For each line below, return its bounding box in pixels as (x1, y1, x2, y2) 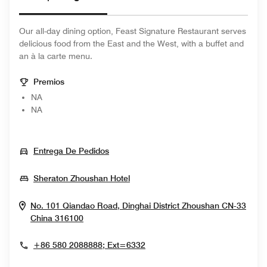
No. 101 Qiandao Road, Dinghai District (30, 201, 179, 210)
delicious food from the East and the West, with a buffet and (19, 39, 244, 48)
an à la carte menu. (19, 51, 92, 61)
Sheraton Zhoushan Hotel (33, 173, 130, 183)
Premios (33, 77, 64, 86)
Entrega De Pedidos (33, 146, 109, 156)
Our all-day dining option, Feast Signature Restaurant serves (19, 26, 246, 36)
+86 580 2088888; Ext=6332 (33, 240, 145, 250)
